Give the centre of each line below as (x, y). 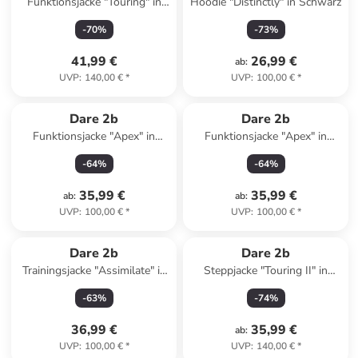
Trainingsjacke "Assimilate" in (94, 270)
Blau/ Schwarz (266, 286)
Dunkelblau (94, 18)
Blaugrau (94, 152)
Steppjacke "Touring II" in (266, 270)
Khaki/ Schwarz (94, 286)
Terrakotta (266, 152)
